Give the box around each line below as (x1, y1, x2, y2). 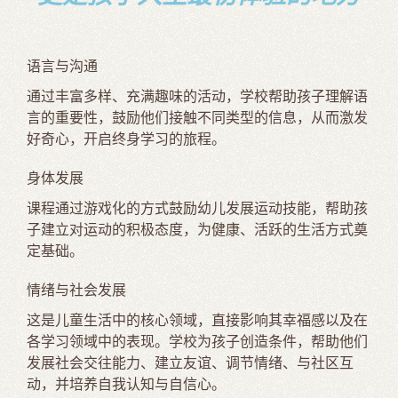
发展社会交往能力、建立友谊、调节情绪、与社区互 (27, 354, 354, 370)
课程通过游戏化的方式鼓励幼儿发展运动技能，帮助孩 (27, 200, 368, 216)
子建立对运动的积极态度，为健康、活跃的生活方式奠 (27, 221, 368, 237)
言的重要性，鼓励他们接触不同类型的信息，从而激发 (27, 109, 368, 125)
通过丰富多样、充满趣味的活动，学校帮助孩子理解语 (27, 88, 368, 104)
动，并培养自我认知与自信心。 (27, 376, 226, 392)
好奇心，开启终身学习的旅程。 (27, 131, 226, 147)
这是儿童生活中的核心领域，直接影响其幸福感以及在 (27, 312, 368, 328)
